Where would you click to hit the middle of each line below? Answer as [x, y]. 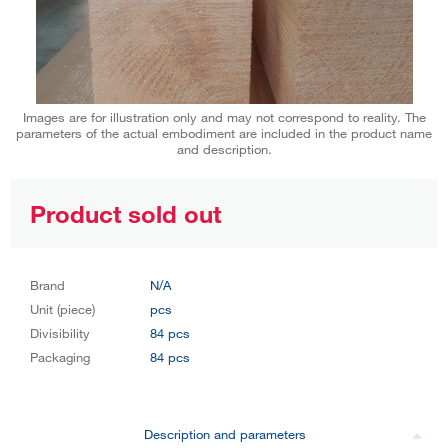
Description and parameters [225, 433]
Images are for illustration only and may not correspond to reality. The [224, 116]
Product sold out [125, 213]
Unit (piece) [62, 308]
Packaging [60, 356]
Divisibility [60, 332]
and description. [224, 148]
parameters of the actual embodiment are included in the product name [224, 132]
